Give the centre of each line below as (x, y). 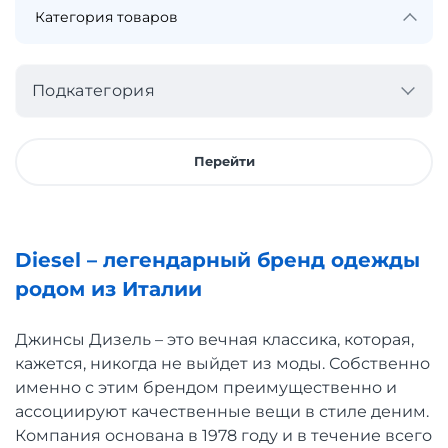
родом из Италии (108, 288)
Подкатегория (93, 90)
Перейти (224, 161)
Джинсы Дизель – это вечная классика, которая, (214, 339)
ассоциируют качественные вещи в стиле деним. (222, 411)
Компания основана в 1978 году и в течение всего (223, 435)
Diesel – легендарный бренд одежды (217, 259)
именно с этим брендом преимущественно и (206, 387)
